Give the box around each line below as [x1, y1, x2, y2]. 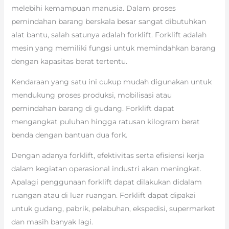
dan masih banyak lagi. [11, 217, 93, 226]
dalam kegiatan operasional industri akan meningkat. [11, 164, 201, 173]
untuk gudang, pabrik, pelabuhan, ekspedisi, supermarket [11, 203, 215, 213]
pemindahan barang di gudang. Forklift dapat [11, 103, 174, 113]
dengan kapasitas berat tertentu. [11, 56, 127, 66]
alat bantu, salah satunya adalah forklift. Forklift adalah [11, 30, 207, 39]
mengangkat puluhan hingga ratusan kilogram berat [11, 117, 200, 126]
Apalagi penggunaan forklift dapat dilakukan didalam [11, 177, 202, 187]
